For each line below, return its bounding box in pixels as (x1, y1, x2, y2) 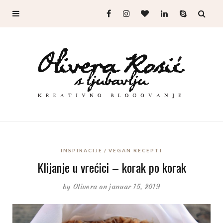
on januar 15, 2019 (99, 182, 160, 191)
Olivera (73, 182, 98, 191)
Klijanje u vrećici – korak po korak (37, 158, 186, 176)
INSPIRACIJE (61, 147, 103, 153)
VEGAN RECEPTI (109, 147, 162, 153)
